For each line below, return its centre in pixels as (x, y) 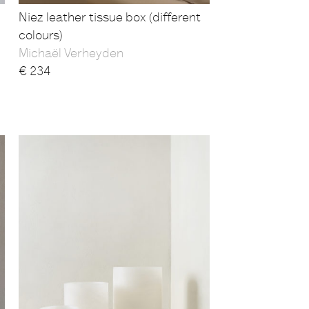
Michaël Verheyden (71, 54)
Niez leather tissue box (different (109, 18)
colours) (40, 36)
